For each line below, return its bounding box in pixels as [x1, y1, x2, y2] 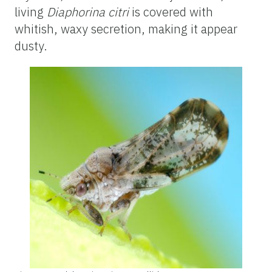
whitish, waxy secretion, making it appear [15, 20, 237, 37]
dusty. [15, 37, 47, 54]
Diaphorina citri [47, 3, 129, 20]
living [15, 3, 47, 20]
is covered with [129, 3, 213, 20]
